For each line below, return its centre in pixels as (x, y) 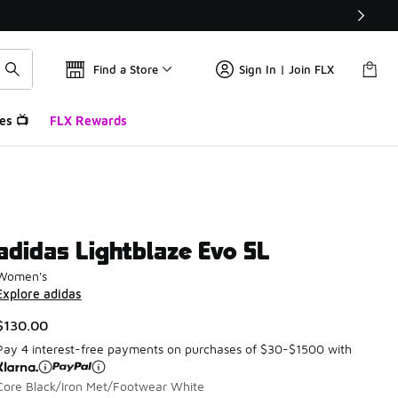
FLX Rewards (88, 120)
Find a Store (126, 69)
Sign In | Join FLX (287, 69)
